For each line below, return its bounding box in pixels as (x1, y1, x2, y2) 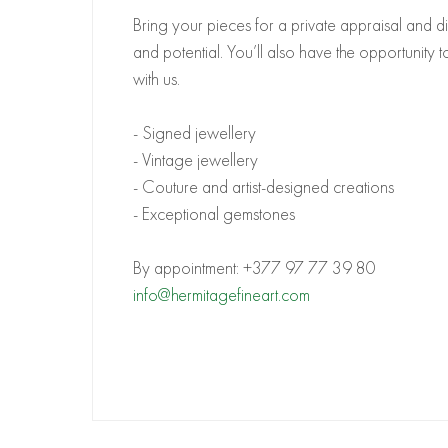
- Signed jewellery (133, 123, 256, 144)
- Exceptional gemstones (133, 204, 295, 225)
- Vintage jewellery (133, 150, 258, 171)
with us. (133, 69, 180, 90)
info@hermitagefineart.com (133, 285, 310, 306)
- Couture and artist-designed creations (133, 177, 394, 198)
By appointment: (133, 258, 243, 279)
